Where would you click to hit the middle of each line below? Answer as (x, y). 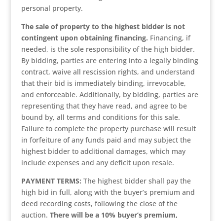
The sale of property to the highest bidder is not (103, 26)
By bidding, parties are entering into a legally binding (110, 60)
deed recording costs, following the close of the (99, 203)
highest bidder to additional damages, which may (103, 151)
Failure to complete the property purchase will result (108, 129)
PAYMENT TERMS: (51, 181)
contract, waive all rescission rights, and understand (108, 72)
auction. (35, 215)
